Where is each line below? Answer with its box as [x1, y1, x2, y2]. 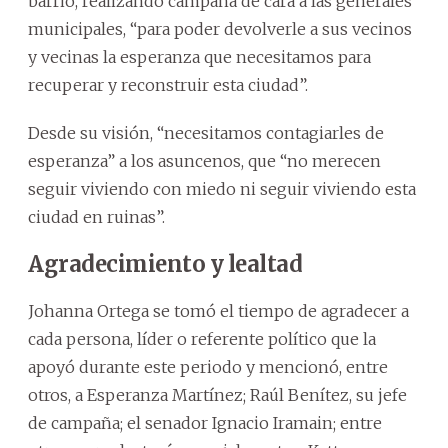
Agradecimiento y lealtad [28, 249, 302, 278]
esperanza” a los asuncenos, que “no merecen [28, 150, 381, 171]
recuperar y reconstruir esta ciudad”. [28, 74, 308, 95]
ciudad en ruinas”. [28, 206, 165, 227]
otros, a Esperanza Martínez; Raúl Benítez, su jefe [28, 384, 407, 405]
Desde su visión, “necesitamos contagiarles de [28, 122, 384, 143]
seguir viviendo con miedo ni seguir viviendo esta [28, 178, 416, 199]
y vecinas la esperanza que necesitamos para [28, 46, 371, 67]
